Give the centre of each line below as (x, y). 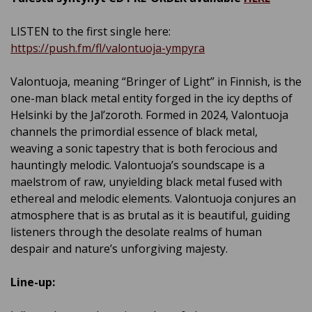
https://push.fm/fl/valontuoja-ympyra (108, 48)
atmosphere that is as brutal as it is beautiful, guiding (150, 215)
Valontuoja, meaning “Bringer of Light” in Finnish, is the (156, 81)
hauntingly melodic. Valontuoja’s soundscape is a (138, 165)
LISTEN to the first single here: (91, 31)
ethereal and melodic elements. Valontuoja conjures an (153, 198)
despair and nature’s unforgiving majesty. (119, 248)
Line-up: (33, 282)
